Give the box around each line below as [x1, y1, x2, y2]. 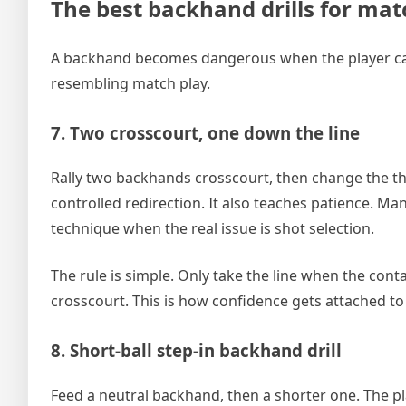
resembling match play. [51, 73, 210, 94]
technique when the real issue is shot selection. [51, 218, 374, 239]
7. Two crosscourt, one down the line [51, 121, 360, 145]
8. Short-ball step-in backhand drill [51, 339, 342, 362]
